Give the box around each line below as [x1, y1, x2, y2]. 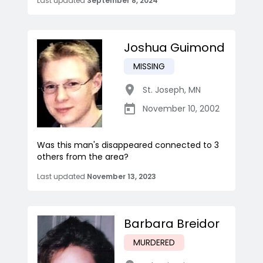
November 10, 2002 [143, 103, 220, 115]
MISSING [133, 60, 165, 73]
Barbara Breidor [124, 215, 220, 232]
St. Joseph [143, 84, 184, 96]
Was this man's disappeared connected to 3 [37, 139, 219, 151]
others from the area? [37, 151, 129, 163]
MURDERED [133, 237, 175, 249]
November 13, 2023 [87, 171, 156, 182]
